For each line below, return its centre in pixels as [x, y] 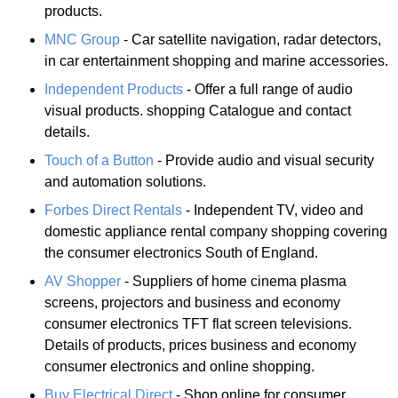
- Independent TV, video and [273, 210]
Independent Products [114, 89]
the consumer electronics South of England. [181, 252]
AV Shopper [83, 281]
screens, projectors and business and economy [192, 302]
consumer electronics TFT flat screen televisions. [198, 323]
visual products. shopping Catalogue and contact [198, 110]
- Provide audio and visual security [264, 160]
